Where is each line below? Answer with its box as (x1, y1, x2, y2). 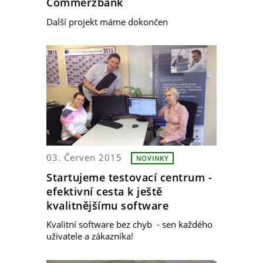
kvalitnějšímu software (46, 198, 168, 213)
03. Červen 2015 (46, 151, 122, 163)
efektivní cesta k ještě (46, 184, 163, 198)
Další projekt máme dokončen (46, 15, 168, 28)
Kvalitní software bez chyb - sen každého (46, 218, 213, 231)
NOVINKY (136, 153, 168, 163)
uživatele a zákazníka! (46, 230, 133, 242)
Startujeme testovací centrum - (46, 170, 212, 184)
